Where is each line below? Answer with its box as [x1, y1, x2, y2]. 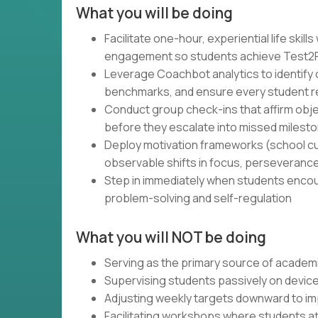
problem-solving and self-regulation [104, 190, 292, 206]
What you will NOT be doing [76, 227, 266, 247]
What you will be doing [76, 3, 233, 23]
